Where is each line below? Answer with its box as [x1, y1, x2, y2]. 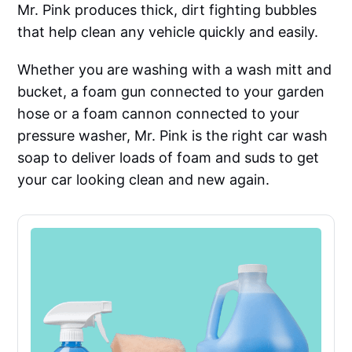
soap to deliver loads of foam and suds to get [17, 148, 320, 166]
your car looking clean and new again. [17, 170, 270, 188]
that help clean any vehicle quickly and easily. [17, 23, 319, 40]
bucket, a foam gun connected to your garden [17, 82, 325, 100]
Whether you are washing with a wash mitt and [17, 60, 332, 78]
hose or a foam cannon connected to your [17, 104, 300, 122]
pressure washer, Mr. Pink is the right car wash [17, 126, 328, 144]
